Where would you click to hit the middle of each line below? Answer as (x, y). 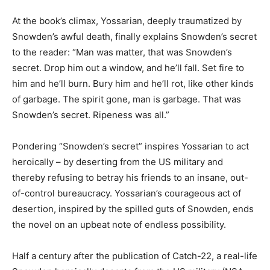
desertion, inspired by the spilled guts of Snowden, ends (133, 209)
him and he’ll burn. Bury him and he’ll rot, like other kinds (133, 83)
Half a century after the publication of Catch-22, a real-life (135, 256)
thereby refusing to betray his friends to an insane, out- (130, 177)
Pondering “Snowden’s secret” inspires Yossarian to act (130, 146)
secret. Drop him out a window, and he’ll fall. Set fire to (128, 68)
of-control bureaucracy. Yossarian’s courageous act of (127, 193)
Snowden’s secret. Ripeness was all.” (91, 115)
